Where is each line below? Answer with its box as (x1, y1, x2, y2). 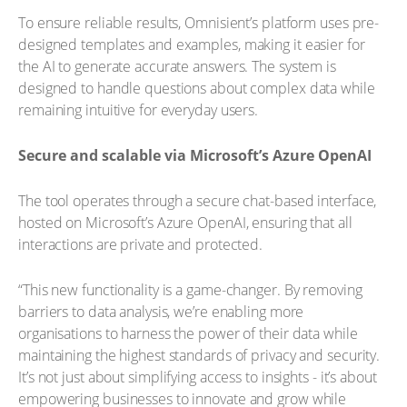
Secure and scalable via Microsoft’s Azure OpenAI (18, 144, 372, 165)
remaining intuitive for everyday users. (18, 100, 259, 120)
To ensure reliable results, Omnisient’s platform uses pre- (18, 13, 380, 33)
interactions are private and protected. (18, 234, 263, 254)
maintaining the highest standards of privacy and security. (18, 344, 381, 365)
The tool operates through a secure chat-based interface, (18, 191, 377, 211)
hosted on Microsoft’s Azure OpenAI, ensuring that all (18, 213, 352, 233)
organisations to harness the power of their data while (18, 323, 358, 343)
